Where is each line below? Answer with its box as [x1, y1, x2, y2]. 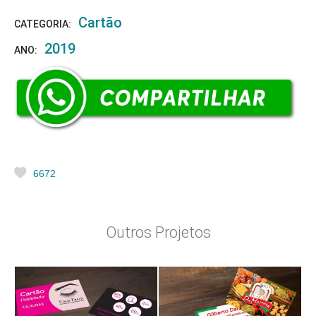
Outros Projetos [105, 224, 211, 242]
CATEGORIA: [14, 18, 71, 30]
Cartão [78, 13, 122, 31]
